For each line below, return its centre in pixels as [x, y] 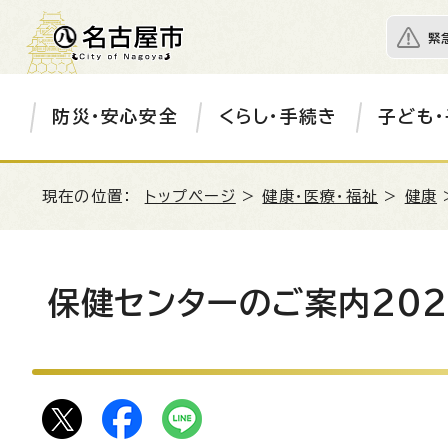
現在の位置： [93, 196]
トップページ [190, 196]
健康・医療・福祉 [320, 196]
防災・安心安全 [115, 116]
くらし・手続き [278, 116]
